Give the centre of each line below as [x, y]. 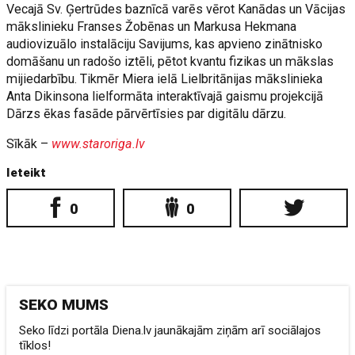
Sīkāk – [29, 144]
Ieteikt [27, 173]
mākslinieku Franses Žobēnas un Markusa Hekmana [152, 27]
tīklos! [35, 345]
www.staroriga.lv [99, 144]
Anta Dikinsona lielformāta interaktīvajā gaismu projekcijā [165, 96]
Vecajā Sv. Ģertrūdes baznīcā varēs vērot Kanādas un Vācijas [176, 9]
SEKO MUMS [64, 305]
